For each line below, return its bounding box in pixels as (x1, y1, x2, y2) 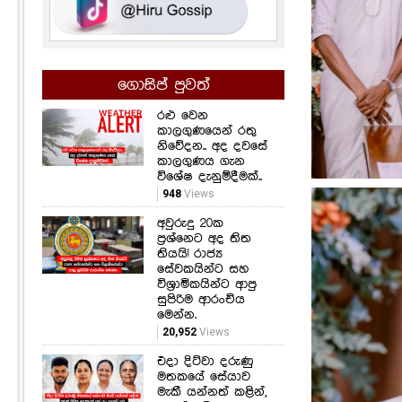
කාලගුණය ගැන (156, 153, 245, 169)
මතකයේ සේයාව (156, 369, 250, 384)
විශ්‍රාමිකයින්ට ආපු (156, 276, 257, 292)
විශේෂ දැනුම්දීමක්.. (156, 169, 262, 184)
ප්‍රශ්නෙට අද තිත (156, 231, 251, 246)
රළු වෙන (156, 108, 208, 123)
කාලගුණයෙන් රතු (156, 123, 257, 138)
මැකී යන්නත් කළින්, (156, 384, 267, 399)
